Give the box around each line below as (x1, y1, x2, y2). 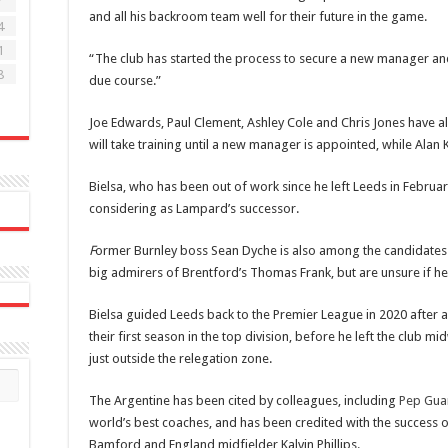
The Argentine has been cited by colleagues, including (89, 393, 399, 409)
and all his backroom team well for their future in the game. (89, 9, 427, 25)
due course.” (89, 73, 161, 89)
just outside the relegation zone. (89, 351, 272, 367)
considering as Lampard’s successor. (89, 201, 299, 217)
